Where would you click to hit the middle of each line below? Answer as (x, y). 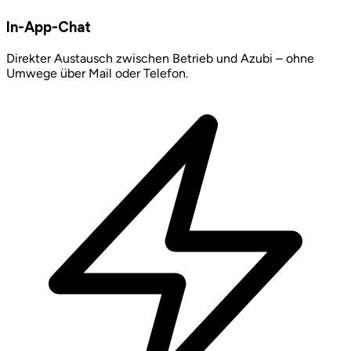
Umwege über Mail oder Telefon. (97, 73)
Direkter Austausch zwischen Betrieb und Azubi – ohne (160, 58)
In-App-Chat (49, 27)
